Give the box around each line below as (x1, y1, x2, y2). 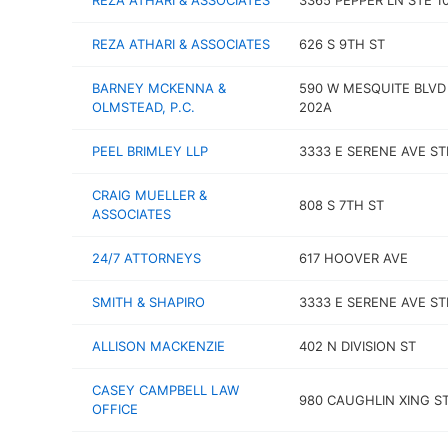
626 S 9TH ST (298, 36, 385, 52)
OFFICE (92, 401, 138, 417)
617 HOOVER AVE (298, 250, 408, 266)
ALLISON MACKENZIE (92, 338, 225, 354)
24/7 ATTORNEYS (92, 250, 201, 266)
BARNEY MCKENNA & (92, 80, 226, 96)
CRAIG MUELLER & (92, 187, 207, 203)
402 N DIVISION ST (298, 338, 416, 354)
